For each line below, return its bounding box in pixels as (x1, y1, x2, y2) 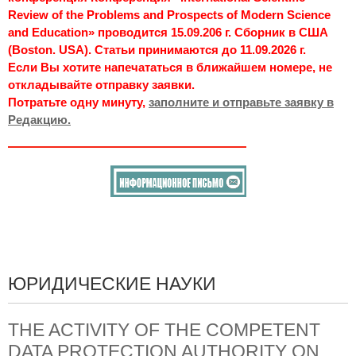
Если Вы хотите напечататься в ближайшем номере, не (8, 60, 332, 74)
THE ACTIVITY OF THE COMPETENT (8, 319, 320, 340)
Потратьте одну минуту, (8, 95, 149, 109)
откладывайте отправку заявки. (8, 77, 195, 91)
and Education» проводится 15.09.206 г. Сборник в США (8, 25, 328, 39)
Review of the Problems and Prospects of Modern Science (8, 7, 331, 21)
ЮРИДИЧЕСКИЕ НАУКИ (8, 273, 216, 294)
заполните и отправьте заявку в (149, 95, 334, 109)
